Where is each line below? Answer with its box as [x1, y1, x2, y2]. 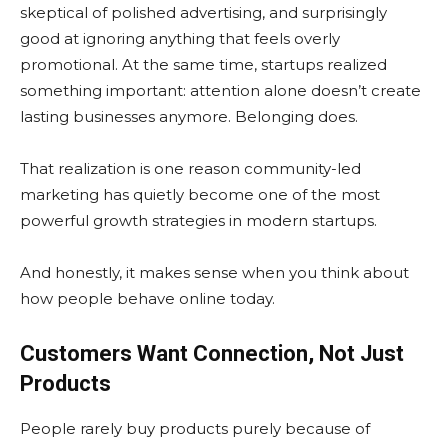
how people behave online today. [20, 289, 275, 309]
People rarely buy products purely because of [20, 419, 370, 439]
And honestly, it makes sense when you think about [20, 263, 409, 283]
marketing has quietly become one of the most [20, 185, 380, 205]
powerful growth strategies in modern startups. [20, 211, 377, 231]
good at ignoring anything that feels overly [20, 29, 340, 49]
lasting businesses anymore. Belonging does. [20, 107, 358, 127]
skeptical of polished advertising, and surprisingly [20, 3, 387, 23]
